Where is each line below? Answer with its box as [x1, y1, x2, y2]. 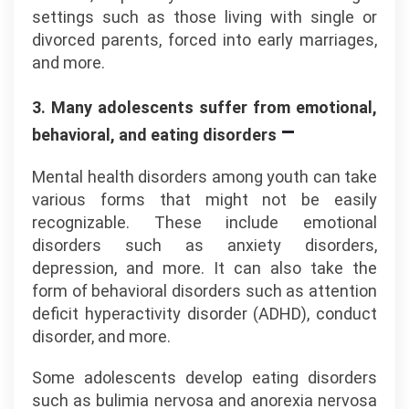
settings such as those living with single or [32, 7, 377, 26]
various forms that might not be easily [32, 190, 377, 209]
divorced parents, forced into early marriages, [32, 30, 377, 49]
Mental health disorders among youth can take [32, 167, 377, 186]
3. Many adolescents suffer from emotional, [32, 98, 377, 117]
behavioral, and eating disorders [32, 125, 280, 144]
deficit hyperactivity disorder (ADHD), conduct [32, 304, 377, 323]
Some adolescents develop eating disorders [32, 368, 377, 387]
